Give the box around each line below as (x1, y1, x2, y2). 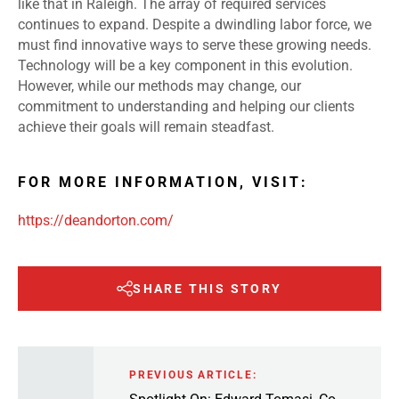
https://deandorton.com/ (18, 212, 174, 230)
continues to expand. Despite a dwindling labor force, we (18, 16, 371, 34)
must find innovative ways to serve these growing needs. (18, 37, 371, 54)
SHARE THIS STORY (133, 281, 282, 297)
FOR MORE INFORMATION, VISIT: (18, 174, 308, 191)
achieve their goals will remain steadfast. (18, 118, 274, 136)
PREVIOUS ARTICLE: (129, 368, 257, 381)
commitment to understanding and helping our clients (18, 98, 354, 116)
